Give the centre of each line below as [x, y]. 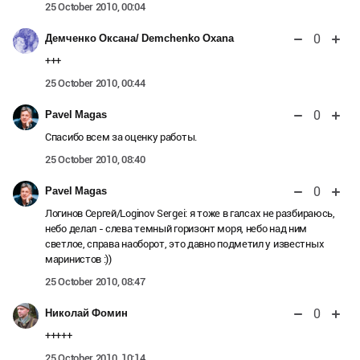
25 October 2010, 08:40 [95, 159]
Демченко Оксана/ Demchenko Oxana [139, 38]
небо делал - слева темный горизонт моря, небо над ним [176, 228]
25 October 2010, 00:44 [95, 83]
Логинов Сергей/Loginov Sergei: [117, 213]
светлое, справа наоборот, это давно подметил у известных [185, 243]
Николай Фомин [86, 313]
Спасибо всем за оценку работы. [121, 137]
